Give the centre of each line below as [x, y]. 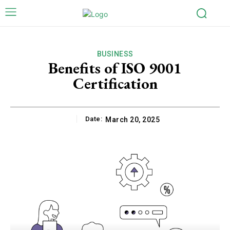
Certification [115, 83]
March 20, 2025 [133, 119]
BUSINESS [115, 54]
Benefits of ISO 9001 [115, 68]
